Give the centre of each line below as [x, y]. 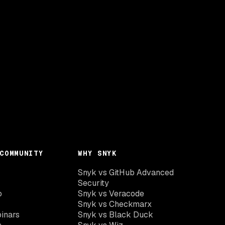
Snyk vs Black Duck [116, 215]
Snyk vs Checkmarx [115, 204]
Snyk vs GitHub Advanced [126, 173]
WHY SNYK [97, 153]
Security [94, 183]
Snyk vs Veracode [111, 194]
